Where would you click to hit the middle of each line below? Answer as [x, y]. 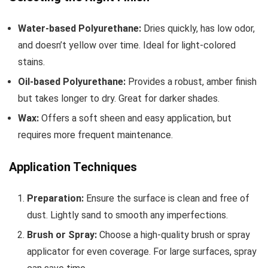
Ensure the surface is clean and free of [167, 199]
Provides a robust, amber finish [191, 82]
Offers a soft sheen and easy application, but [135, 118]
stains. [31, 62]
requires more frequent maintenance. [95, 135]
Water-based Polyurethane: [80, 29]
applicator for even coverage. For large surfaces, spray [142, 252]
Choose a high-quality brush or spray [173, 235]
